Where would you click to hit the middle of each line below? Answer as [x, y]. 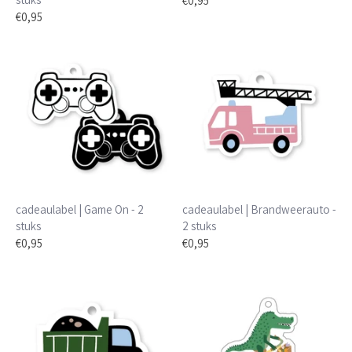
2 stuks [199, 225]
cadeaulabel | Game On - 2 [80, 209]
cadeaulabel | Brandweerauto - [259, 209]
